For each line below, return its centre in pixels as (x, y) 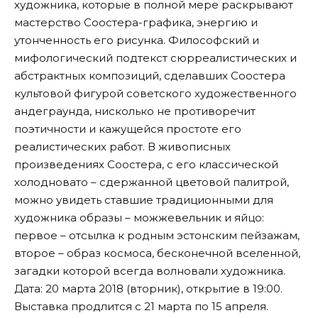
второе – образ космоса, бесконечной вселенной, (157, 253)
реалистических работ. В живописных (122, 146)
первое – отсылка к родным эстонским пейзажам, (157, 235)
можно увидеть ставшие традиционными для (144, 199)
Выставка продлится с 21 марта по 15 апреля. (141, 306)
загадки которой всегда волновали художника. (150, 270)
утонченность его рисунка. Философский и (137, 40)
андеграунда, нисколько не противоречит (135, 111)
